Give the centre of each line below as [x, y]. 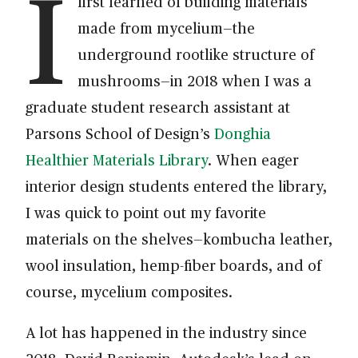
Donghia [243, 133]
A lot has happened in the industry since [166, 332]
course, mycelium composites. [129, 291]
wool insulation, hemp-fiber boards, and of [173, 265]
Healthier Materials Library [117, 159]
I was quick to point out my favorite [146, 212]
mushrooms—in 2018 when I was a [195, 80]
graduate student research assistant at [158, 106]
